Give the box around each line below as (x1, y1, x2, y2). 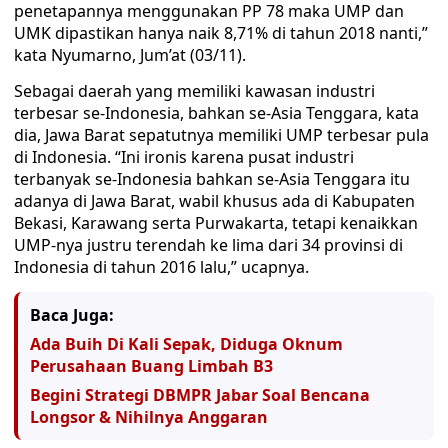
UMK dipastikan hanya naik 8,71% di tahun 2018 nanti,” (14, 22, 428, 44)
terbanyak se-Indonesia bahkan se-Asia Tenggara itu (14, 168, 410, 190)
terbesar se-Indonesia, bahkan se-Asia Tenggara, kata (14, 102, 419, 124)
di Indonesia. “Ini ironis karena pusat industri (14, 146, 354, 168)
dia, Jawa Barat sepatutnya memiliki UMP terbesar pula (14, 124, 429, 146)
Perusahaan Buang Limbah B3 (30, 355, 273, 377)
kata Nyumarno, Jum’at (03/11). (14, 44, 246, 66)
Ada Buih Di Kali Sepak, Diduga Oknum (30, 333, 343, 355)
